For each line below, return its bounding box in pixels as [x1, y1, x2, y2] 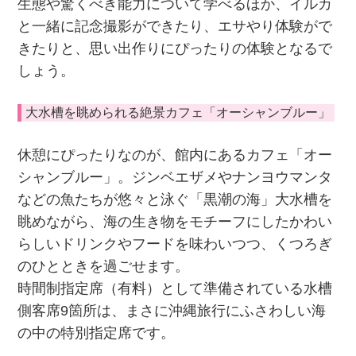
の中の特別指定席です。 [17, 325, 176, 342]
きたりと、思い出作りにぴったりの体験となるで [17, 40, 333, 56]
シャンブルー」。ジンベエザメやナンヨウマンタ [17, 169, 333, 186]
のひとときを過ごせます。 [17, 258, 190, 275]
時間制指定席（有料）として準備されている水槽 [17, 281, 333, 297]
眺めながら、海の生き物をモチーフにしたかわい [17, 214, 333, 230]
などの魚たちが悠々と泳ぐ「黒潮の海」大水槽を [17, 192, 333, 208]
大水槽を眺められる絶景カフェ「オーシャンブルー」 [25, 105, 331, 119]
